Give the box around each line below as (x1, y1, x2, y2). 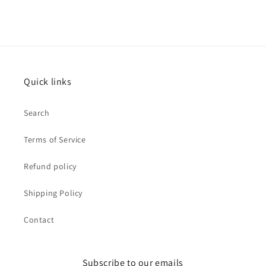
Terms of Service (24, 134, 86, 145)
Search (24, 107, 50, 118)
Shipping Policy (24, 188, 83, 198)
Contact (24, 214, 55, 225)
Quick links (24, 75, 72, 88)
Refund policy (24, 161, 77, 172)
